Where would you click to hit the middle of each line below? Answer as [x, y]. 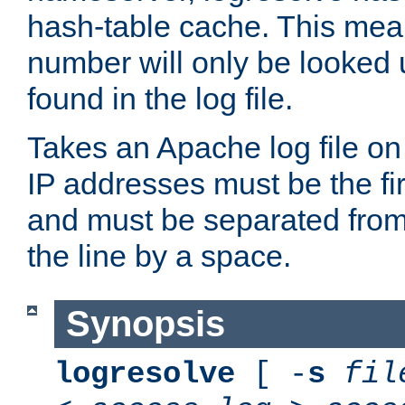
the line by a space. [159, 256]
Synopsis [145, 324]
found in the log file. [160, 99]
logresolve [145, 374]
